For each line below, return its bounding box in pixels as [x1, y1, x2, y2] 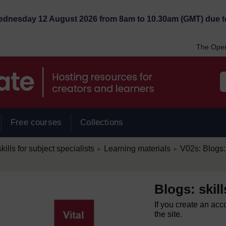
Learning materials [103, 144, 171, 153]
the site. [154, 210, 183, 218]
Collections [80, 118, 124, 127]
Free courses [11, 118, 62, 127]
